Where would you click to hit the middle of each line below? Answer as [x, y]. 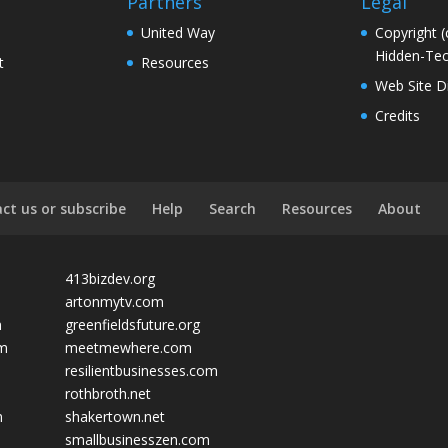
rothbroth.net [108, 394]
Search [233, 209]
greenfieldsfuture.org [133, 325]
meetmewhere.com [129, 348]
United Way [178, 32]
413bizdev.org [110, 279]
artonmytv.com [115, 302]
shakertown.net [115, 417]
